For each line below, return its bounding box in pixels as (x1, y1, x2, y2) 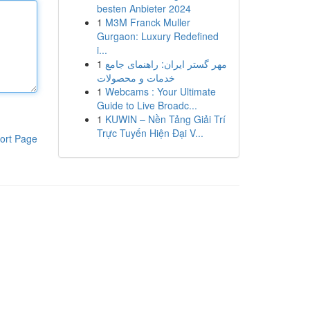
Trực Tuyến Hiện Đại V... (96, 126, 203, 140)
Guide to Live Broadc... (96, 98, 197, 112)
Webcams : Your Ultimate (104, 84, 216, 98)
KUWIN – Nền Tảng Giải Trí (104, 112, 226, 126)
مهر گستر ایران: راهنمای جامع (104, 57, 227, 71)
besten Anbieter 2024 (96, 1, 191, 15)
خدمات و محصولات (96, 71, 175, 84)
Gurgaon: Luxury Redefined (96, 29, 219, 43)
